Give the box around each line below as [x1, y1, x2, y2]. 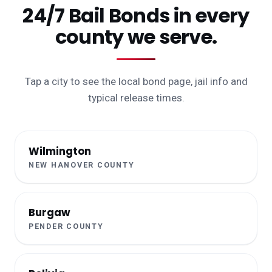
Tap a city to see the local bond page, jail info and [24, 75, 248, 88]
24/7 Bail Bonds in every [22, 2, 250, 30]
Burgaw [29, 205, 70, 220]
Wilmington [29, 144, 91, 159]
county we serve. [55, 23, 217, 51]
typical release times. [87, 92, 185, 104]
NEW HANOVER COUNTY [29, 160, 135, 170]
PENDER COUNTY [29, 222, 104, 231]
